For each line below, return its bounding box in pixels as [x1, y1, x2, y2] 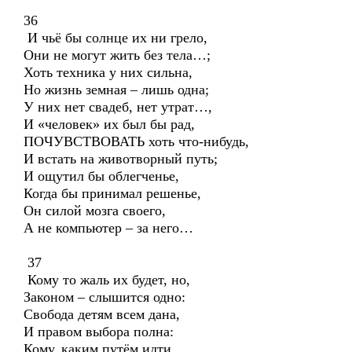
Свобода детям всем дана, [24, 306, 180, 322]
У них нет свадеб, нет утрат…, [24, 99, 212, 115]
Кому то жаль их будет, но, [24, 272, 190, 288]
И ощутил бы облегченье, [24, 168, 179, 184]
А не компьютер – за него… [24, 220, 193, 236]
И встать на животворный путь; [24, 151, 218, 167]
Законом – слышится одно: [24, 289, 185, 305]
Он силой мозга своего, [24, 203, 166, 218]
